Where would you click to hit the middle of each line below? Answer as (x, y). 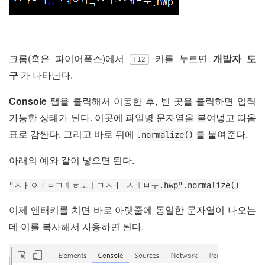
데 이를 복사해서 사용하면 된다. (76, 226)
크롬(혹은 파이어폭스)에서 (70, 58)
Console (28, 101)
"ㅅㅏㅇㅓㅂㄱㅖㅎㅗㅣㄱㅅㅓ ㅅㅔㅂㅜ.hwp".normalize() (124, 185)
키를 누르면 (181, 58)
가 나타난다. (47, 75)
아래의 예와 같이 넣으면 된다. (72, 160)
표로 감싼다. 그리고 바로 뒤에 (73, 134)
